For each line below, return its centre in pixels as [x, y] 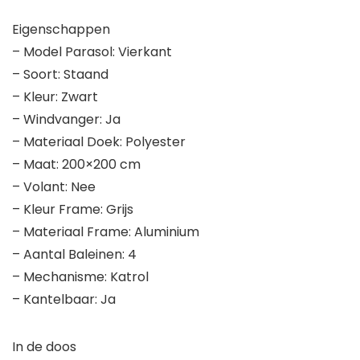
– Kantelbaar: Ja [64, 300]
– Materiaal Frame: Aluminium [106, 232]
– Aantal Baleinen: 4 [74, 255]
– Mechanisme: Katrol [80, 277]
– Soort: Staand [60, 75]
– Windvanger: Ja [66, 120]
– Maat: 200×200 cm [76, 165]
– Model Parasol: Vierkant [92, 52]
